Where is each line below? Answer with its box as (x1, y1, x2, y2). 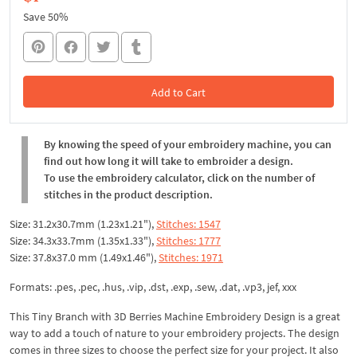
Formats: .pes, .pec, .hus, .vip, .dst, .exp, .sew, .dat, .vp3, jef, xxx (10, 279, 296, 294)
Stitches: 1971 (159, 249, 223, 265)
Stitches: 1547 (156, 216, 221, 231)
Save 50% (23, 10, 69, 24)
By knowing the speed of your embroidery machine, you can (44, 136, 331, 151)
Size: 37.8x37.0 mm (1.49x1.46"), (10, 249, 159, 265)
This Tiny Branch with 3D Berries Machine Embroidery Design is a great (10, 308, 340, 324)
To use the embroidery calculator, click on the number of (44, 170, 315, 185)
